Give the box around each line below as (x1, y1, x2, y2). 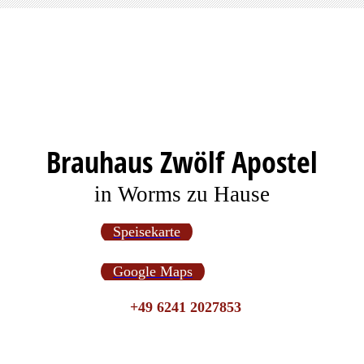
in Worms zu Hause (94, 182, 270, 206)
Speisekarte (113, 223, 180, 240)
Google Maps (113, 263, 193, 279)
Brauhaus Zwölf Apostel (46, 142, 318, 182)
